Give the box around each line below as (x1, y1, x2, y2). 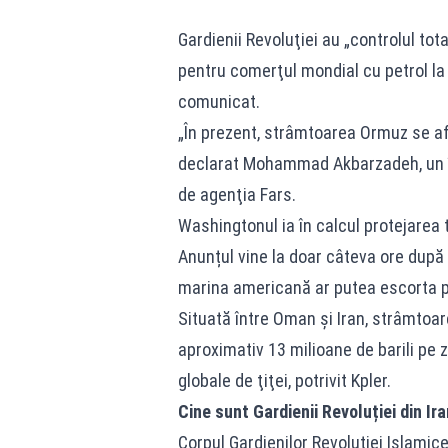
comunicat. (177, 91, 260, 112)
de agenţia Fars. (177, 184, 296, 205)
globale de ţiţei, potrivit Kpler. (177, 370, 391, 391)
